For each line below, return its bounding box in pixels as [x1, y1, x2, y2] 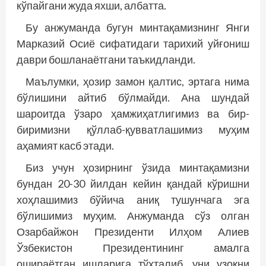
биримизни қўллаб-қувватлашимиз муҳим [17, 123, 249, 136]
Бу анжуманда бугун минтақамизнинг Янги [26, 21, 249, 34]
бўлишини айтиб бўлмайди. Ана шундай [17, 91, 249, 104]
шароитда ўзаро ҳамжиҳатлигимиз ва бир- [17, 107, 249, 120]
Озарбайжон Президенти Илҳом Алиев [17, 225, 249, 238]
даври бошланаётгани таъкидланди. [17, 53, 195, 66]
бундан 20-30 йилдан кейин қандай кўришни [17, 177, 249, 190]
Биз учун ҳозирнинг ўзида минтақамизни [26, 161, 249, 174]
